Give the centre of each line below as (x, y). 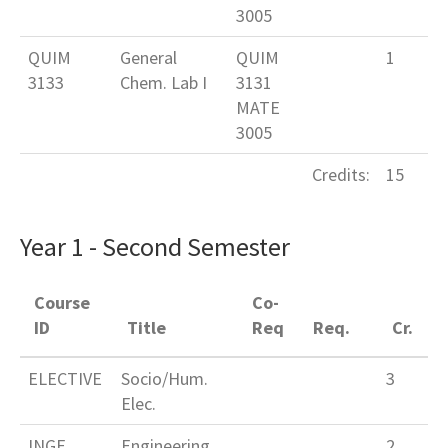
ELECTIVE (65, 379)
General (148, 58)
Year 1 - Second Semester (155, 247)
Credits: (341, 175)
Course (62, 303)
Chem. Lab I (163, 83)
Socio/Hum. (164, 379)
